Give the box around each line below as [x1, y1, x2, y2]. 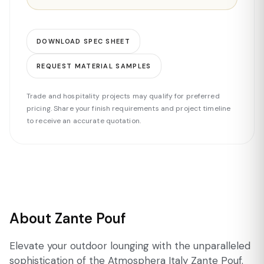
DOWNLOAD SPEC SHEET [37, 37, 131, 45]
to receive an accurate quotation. [27, 116, 141, 126]
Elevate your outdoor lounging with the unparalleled [9, 239, 250, 252]
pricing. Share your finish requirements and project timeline [27, 104, 231, 113]
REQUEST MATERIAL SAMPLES [37, 62, 151, 70]
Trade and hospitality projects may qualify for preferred [27, 91, 220, 101]
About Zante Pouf [9, 209, 126, 227]
